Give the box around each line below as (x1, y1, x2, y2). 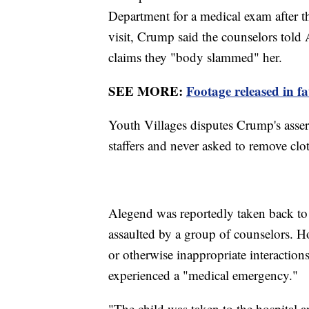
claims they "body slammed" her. (108, 48, 286, 66)
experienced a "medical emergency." (108, 266, 298, 284)
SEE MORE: (108, 81, 186, 101)
